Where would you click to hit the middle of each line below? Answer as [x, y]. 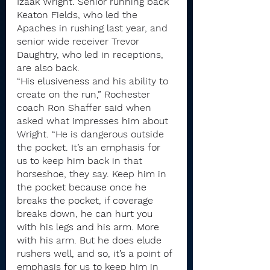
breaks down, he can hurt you [86, 214]
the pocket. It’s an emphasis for [90, 147]
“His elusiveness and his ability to [94, 81]
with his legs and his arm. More [89, 227]
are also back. [48, 68]
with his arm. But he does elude [91, 240]
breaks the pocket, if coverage [86, 200]
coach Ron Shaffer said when [86, 108]
